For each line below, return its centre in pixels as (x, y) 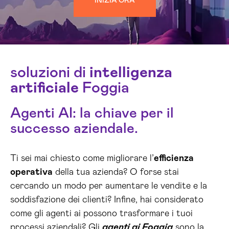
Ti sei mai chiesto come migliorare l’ (82, 158)
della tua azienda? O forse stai (116, 172)
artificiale (44, 88)
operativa (31, 172)
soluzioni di (50, 73)
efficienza (174, 158)
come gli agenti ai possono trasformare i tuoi (101, 214)
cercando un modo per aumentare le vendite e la (109, 186)
